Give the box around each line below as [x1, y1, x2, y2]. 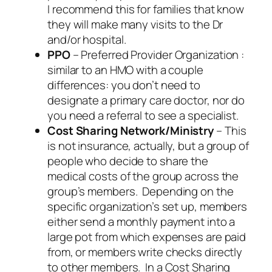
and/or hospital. [47, 31, 126, 47]
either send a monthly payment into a [47, 213, 236, 229]
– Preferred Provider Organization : [70, 46, 245, 63]
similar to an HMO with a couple [47, 61, 203, 78]
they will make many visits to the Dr [47, 16, 223, 32]
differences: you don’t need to [47, 76, 200, 93]
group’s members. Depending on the [47, 183, 234, 199]
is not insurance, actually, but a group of [47, 137, 249, 154]
